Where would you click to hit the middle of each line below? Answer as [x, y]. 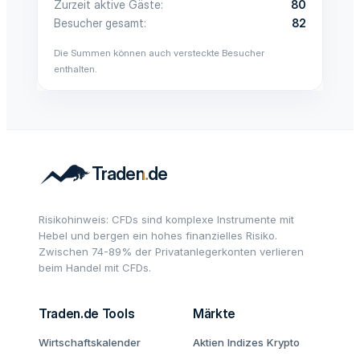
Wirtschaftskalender [90, 342]
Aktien [209, 342]
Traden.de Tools [87, 313]
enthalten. [76, 69]
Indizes [245, 342]
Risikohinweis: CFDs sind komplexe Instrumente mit [166, 219]
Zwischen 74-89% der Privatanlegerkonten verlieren [171, 252]
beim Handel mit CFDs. [95, 268]
